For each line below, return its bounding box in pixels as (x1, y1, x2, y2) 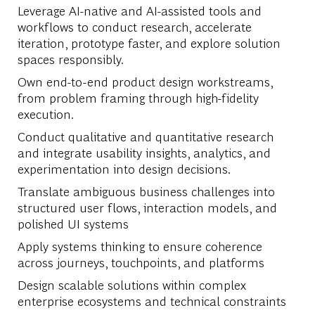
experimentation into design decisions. (17, 160, 230, 176)
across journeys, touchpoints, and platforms (17, 253, 264, 270)
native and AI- (83, 1, 161, 18)
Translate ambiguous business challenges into (17, 182, 275, 199)
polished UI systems (17, 214, 129, 231)
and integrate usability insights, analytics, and (17, 143, 271, 160)
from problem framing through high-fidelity (17, 89, 259, 105)
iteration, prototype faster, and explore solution (17, 34, 281, 51)
